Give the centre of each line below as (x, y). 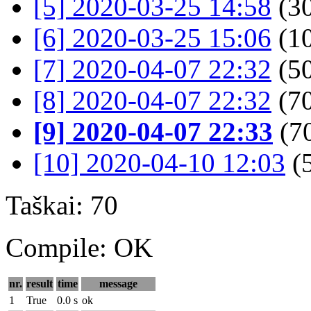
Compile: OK (79, 248)
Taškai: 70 (62, 205)
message (118, 284)
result (40, 284)
